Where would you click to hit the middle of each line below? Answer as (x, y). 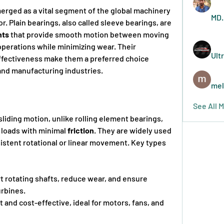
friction (81, 130)
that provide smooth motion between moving (89, 34)
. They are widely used (133, 130)
